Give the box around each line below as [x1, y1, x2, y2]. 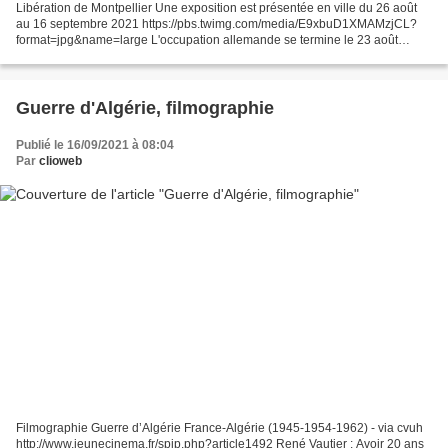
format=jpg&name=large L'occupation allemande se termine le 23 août [16, 32, 398, 47]
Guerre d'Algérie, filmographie [16, 97, 274, 118]
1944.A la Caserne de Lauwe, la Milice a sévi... [16, 48, 270, 63]
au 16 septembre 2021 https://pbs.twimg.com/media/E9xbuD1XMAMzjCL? [16, 16, 417, 31]
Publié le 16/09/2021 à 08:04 [16, 137, 174, 152]
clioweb [39, 153, 82, 168]
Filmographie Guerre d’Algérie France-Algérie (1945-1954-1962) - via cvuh [16, 421, 423, 436]
